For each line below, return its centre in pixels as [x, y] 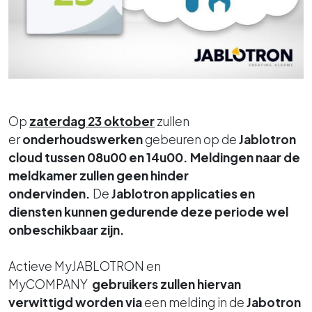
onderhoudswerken [84, 139]
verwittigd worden [66, 302]
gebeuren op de [192, 139]
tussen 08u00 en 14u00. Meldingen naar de [172, 157]
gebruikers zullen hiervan [166, 284]
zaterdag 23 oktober [92, 121]
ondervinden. [49, 193]
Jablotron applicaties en [182, 193]
